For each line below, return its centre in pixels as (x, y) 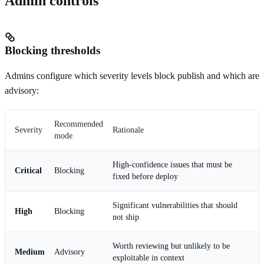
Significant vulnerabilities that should (175, 205)
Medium (30, 252)
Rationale (128, 130)
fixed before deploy (145, 176)
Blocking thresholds (52, 50)
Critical (28, 170)
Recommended (79, 124)
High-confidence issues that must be (172, 164)
